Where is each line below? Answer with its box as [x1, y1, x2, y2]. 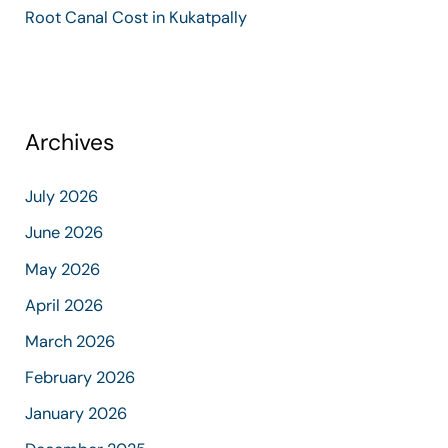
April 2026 [25, 294, 104, 316]
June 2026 [25, 222, 104, 244]
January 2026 [25, 402, 128, 424]
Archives [25, 126, 115, 157]
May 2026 [25, 258, 101, 280]
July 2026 [25, 186, 99, 208]
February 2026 [25, 366, 136, 388]
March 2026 [25, 330, 116, 352]
